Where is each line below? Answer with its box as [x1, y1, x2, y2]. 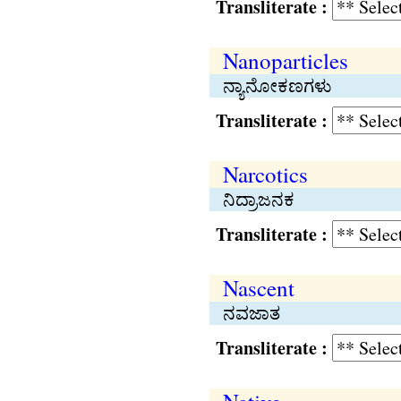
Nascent [222, 273, 294, 303]
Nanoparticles [222, 46, 348, 75]
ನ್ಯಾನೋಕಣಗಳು [222, 73, 331, 98]
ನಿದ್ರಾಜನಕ [222, 187, 294, 211]
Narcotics [222, 159, 308, 189]
